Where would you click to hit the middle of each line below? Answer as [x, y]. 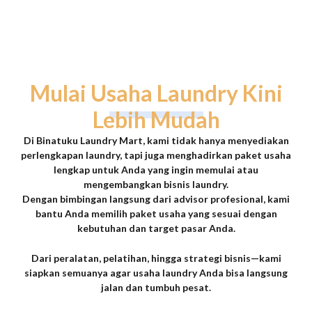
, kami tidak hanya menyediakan [216, 140]
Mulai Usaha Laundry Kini [156, 93]
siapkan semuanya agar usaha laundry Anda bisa [135, 273]
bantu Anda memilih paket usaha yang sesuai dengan [156, 213]
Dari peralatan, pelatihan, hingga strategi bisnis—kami [156, 258]
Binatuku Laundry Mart [89, 140]
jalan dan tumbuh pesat [155, 288]
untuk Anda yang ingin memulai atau [174, 169]
